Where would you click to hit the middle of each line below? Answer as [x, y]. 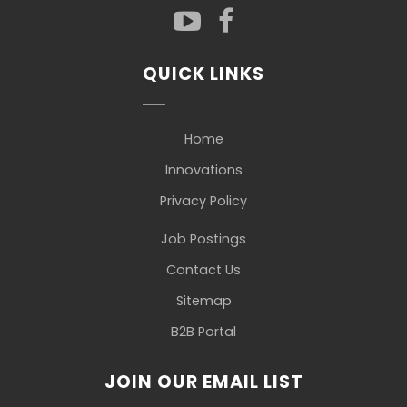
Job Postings [203, 238]
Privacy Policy [203, 201]
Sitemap [203, 300]
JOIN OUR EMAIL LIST [203, 382]
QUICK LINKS [203, 74]
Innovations [203, 170]
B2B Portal [203, 331]
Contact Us [203, 269]
